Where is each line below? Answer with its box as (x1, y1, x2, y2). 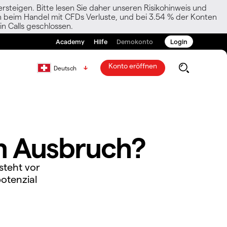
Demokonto (117, 37, 153, 45)
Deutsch (54, 64, 77, 71)
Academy (56, 37, 85, 45)
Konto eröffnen (108, 61, 157, 70)
